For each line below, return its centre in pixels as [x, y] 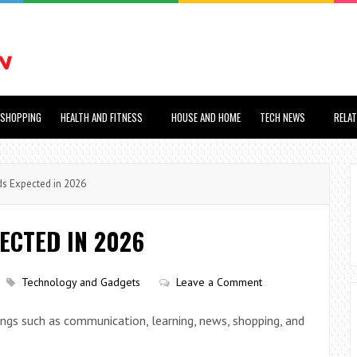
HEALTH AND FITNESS [102, 117]
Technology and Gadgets [81, 282]
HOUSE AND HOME [206, 117]
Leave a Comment [219, 282]
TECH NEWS [282, 117]
